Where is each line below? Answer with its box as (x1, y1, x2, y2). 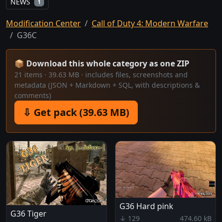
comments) (14, 91, 51, 101)
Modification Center (6, 18, 81, 29)
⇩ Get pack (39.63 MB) (23, 106, 129, 119)
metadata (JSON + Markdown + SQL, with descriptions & (14, 80, 200, 90)
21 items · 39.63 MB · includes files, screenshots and (14, 70, 188, 80)
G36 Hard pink (119, 200, 173, 212)
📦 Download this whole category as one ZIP (14, 58, 189, 69)
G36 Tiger (10, 208, 47, 219)
